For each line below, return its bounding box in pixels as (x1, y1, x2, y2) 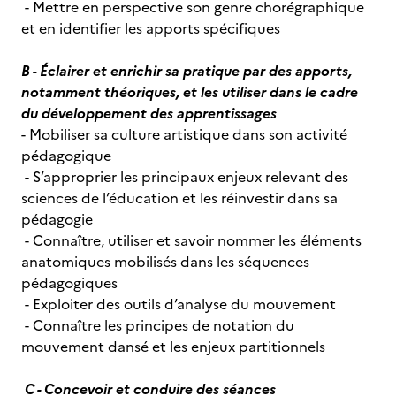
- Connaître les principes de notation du (21, 315, 294, 336)
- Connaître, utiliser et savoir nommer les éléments (21, 230, 362, 251)
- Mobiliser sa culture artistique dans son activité (21, 124, 347, 145)
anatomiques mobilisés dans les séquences (21, 251, 309, 272)
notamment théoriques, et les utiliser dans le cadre (21, 81, 358, 103)
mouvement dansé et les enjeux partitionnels (21, 336, 325, 357)
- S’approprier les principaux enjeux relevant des (21, 166, 348, 187)
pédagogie (21, 209, 93, 230)
